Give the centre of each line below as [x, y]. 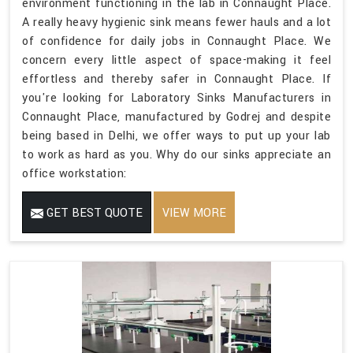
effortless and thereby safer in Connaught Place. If [176, 80]
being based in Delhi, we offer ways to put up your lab [176, 136]
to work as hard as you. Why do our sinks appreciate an [176, 155]
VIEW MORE [194, 214]
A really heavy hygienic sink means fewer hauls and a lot [176, 23]
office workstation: [74, 174]
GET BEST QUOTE [93, 214]
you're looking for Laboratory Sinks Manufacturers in [176, 98]
